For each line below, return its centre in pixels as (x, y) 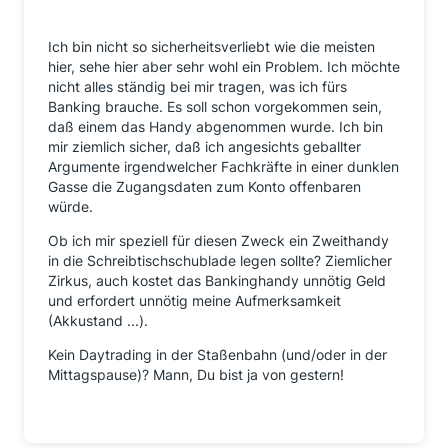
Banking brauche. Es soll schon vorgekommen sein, (215, 106)
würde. (70, 206)
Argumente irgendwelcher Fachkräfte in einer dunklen (223, 166)
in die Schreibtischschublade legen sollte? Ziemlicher (220, 260)
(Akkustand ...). (98, 320)
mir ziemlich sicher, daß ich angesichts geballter (204, 146)
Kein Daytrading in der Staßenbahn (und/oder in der (217, 354)
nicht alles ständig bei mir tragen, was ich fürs (197, 86)
